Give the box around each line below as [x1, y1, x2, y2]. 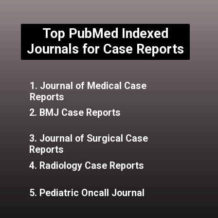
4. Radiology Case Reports [29, 160, 144, 171]
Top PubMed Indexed [42, 25, 169, 41]
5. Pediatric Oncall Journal [29, 187, 145, 199]
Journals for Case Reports [27, 41, 184, 57]
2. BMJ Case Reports [29, 107, 121, 119]
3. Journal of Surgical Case [29, 133, 148, 145]
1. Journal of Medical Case [29, 80, 146, 91]
